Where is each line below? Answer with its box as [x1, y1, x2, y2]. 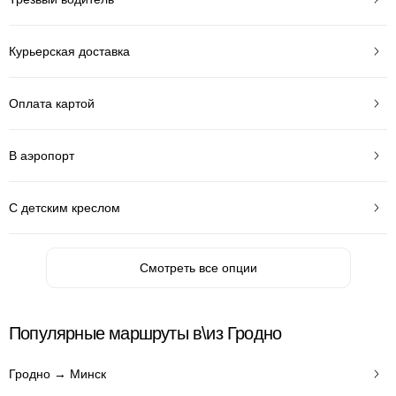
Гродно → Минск [9, 366, 106, 381]
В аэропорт [9, 148, 74, 163]
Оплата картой [9, 95, 95, 110]
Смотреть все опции [139, 261, 257, 275]
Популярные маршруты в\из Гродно [9, 324, 282, 343]
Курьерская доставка [9, 43, 130, 58]
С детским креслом [9, 200, 120, 215]
